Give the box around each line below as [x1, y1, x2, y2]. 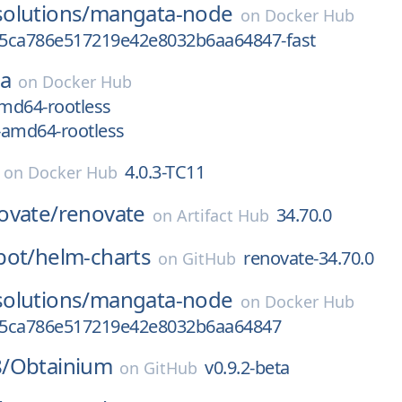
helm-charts [34, 241, 152, 271]
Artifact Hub [176, 205, 269, 226]
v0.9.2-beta [205, 355, 290, 380]
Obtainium [9, 351, 113, 380]
